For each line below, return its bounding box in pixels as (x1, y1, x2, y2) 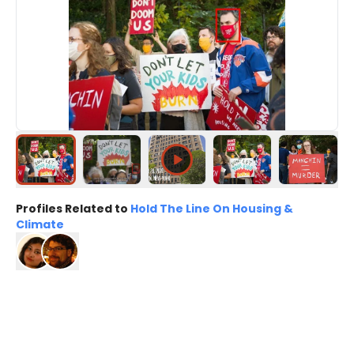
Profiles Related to (16, 201, 128, 217)
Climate (16, 217, 64, 233)
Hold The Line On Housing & (128, 201, 293, 217)
